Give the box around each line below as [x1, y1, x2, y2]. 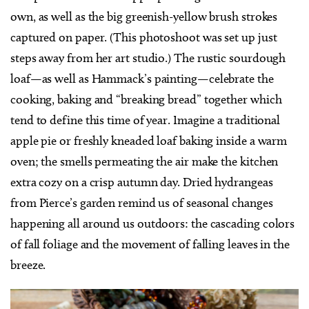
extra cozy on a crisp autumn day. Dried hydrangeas [10, 175, 273, 190]
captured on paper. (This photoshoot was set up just [10, 30, 277, 46]
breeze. [10, 257, 46, 273]
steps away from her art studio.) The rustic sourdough [10, 50, 286, 66]
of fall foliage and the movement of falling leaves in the [10, 237, 290, 252]
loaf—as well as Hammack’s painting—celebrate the [10, 71, 274, 87]
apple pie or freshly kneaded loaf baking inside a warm [10, 133, 288, 149]
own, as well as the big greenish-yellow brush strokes [10, 9, 278, 25]
